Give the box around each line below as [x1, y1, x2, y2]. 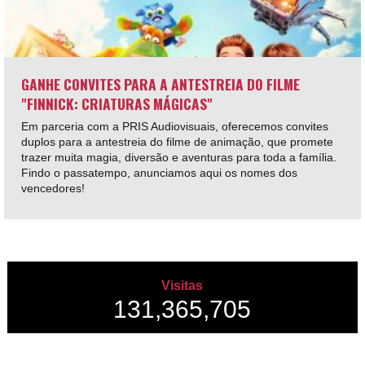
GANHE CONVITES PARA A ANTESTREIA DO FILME [20, 73, 300, 95]
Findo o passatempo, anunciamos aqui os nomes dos [20, 165, 297, 179]
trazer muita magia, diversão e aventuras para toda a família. [20, 150, 340, 164]
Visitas [161, 279, 204, 293]
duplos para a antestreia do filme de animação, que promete [20, 134, 333, 148]
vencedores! [20, 181, 85, 195]
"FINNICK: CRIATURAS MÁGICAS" [20, 92, 213, 114]
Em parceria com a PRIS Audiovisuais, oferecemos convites [20, 119, 328, 133]
